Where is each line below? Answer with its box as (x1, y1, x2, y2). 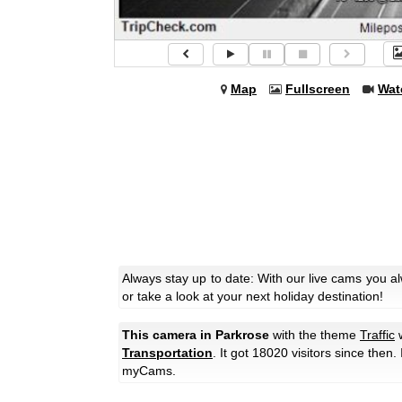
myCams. (122, 363, 176, 379)
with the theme (269, 328, 360, 343)
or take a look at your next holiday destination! (122, 289, 383, 304)
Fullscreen (285, 82, 350, 97)
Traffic (360, 328, 395, 343)
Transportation (122, 345, 213, 361)
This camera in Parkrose (122, 328, 269, 343)
